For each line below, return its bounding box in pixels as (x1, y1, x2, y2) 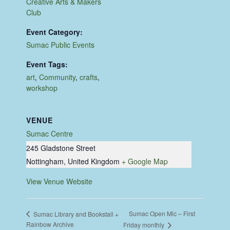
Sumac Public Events (26, 39, 95, 50)
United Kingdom (68, 156, 120, 166)
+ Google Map (122, 156, 168, 166)
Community (39, 71, 76, 82)
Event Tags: (26, 59, 68, 69)
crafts (80, 71, 98, 82)
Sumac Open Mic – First (129, 209, 196, 218)
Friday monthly (123, 220, 166, 229)
